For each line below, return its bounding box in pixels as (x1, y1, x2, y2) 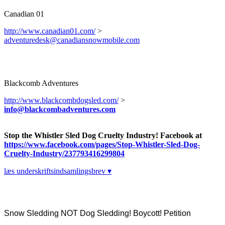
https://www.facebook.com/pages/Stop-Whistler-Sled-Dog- (4, 140, 200, 149)
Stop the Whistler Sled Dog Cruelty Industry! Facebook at (4, 131, 202, 140)
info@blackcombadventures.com (4, 105, 116, 114)
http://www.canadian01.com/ (4, 27, 95, 36)
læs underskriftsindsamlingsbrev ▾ (4, 167, 111, 176)
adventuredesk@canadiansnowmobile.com (4, 36, 140, 45)
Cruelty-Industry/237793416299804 (4, 149, 125, 158)
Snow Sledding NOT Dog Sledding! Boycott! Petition (4, 208, 191, 217)
